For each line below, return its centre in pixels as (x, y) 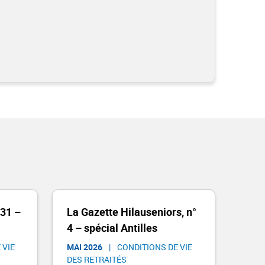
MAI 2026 (85, 247)
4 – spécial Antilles (112, 228)
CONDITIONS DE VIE (155, 247)
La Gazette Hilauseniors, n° (132, 212)
